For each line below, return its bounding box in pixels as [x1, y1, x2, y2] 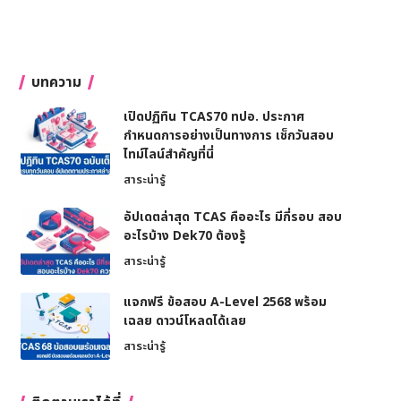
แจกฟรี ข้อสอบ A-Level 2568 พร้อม [123, 293, 327, 312]
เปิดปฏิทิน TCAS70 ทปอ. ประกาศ [123, 107, 304, 127]
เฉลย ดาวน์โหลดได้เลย [123, 311, 246, 331]
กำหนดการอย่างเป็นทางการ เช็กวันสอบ [123, 126, 334, 146]
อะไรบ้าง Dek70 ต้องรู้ [123, 226, 246, 246]
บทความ [30, 72, 81, 94]
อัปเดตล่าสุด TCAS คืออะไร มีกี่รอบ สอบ [123, 208, 342, 227]
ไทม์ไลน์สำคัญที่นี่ [123, 145, 214, 165]
